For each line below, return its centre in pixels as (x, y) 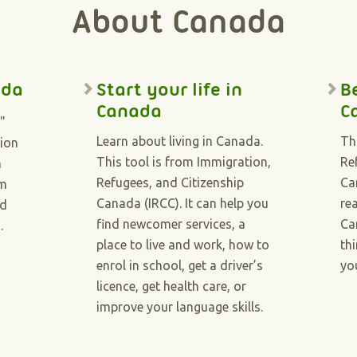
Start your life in (169, 89)
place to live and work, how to (182, 245)
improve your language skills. (179, 307)
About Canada (178, 22)
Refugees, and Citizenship (170, 182)
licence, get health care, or (171, 286)
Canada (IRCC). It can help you (182, 203)
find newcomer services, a (171, 224)
